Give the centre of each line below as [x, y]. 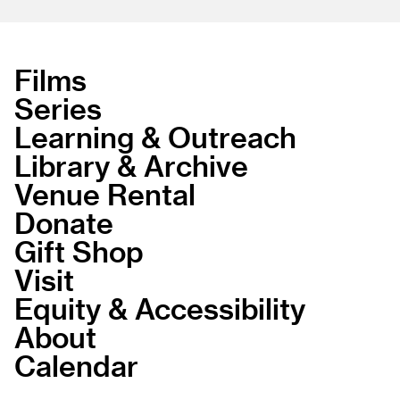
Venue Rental [105, 193]
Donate [64, 222]
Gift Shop [79, 250]
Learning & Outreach [155, 136]
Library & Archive [131, 165]
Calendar [76, 365]
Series [58, 108]
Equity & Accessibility [160, 308]
